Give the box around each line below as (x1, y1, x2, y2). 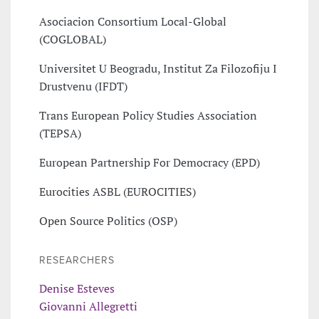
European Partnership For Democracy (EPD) (39, 154, 260, 170)
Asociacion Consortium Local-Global (39, 13, 226, 29)
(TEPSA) (39, 125, 81, 141)
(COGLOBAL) (39, 31, 106, 47)
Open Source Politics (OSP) (39, 212, 177, 229)
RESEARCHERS (39, 253, 115, 266)
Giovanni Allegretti (39, 298, 137, 314)
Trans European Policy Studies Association (39, 107, 257, 123)
